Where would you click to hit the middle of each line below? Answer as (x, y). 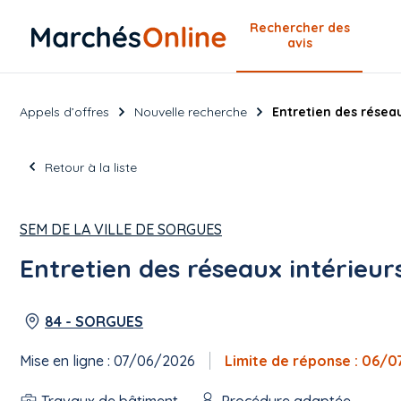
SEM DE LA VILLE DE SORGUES (121, 229)
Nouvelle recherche (191, 111)
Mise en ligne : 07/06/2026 (107, 361)
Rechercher (288, 27)
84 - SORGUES (94, 321)
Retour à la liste (91, 167)
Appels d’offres (64, 111)
